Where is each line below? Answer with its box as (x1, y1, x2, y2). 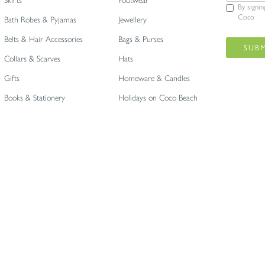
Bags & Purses (118, 34, 163, 44)
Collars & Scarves (4, 54, 60, 64)
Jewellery (118, 15, 147, 25)
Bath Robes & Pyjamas (4, 15, 76, 25)
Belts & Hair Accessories (4, 34, 83, 44)
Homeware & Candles (118, 73, 190, 83)
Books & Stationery (4, 93, 65, 103)
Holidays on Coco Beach (118, 93, 198, 103)
